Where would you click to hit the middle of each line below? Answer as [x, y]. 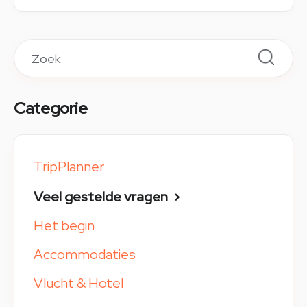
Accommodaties [85, 255]
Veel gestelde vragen [102, 197]
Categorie [51, 108]
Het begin [64, 226]
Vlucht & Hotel [78, 283]
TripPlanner [69, 167]
